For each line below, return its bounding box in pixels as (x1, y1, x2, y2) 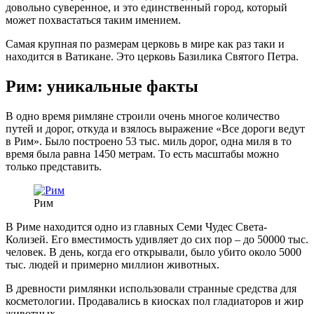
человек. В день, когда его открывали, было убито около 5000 (6, 246, 301, 259)
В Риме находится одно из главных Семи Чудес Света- (6, 221, 267, 233)
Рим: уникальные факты (6, 77, 198, 96)
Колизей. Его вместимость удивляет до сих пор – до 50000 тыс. (6, 233, 308, 246)
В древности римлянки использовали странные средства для (6, 282, 296, 295)
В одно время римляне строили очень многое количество (6, 110, 280, 123)
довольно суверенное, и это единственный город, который (6, 1, 287, 14)
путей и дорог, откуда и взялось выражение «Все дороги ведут (6, 123, 305, 135)
